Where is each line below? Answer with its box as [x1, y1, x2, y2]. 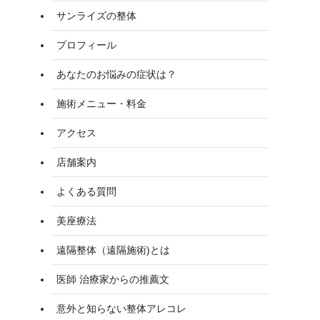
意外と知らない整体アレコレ [56, 302, 186, 314]
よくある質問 [56, 185, 116, 197]
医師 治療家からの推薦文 [56, 273, 169, 285]
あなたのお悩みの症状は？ [56, 68, 176, 80]
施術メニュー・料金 [56, 97, 146, 109]
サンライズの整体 [56, 9, 136, 21]
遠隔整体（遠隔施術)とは [56, 244, 170, 256]
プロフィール [56, 39, 116, 51]
